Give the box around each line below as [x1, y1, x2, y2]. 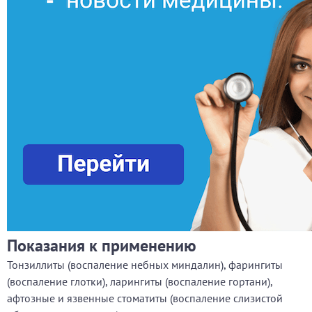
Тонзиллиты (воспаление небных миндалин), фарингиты [7, 258, 283, 272]
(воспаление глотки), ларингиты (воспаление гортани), [7, 274, 272, 288]
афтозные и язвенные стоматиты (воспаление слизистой [7, 291, 283, 305]
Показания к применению [7, 235, 196, 256]
